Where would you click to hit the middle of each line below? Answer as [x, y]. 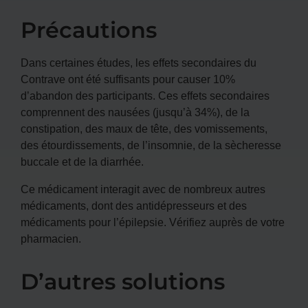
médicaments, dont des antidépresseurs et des [134, 205]
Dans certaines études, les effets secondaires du [139, 62]
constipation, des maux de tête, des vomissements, [144, 128]
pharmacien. [51, 238]
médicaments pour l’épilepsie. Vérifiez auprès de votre [153, 222]
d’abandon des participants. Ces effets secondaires [145, 95]
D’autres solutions [123, 281]
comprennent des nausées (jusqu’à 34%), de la [135, 112]
